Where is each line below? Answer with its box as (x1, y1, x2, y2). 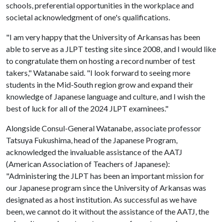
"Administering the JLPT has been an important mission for (6, 171, 204, 180)
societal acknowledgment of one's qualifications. (6, 12, 171, 22)
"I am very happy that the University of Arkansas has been (6, 32, 200, 42)
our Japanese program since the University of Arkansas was (6, 183, 206, 192)
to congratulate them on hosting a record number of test (6, 56, 195, 65)
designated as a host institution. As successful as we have (6, 195, 197, 204)
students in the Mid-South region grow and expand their (6, 80, 193, 89)
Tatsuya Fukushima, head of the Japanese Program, (6, 135, 177, 145)
